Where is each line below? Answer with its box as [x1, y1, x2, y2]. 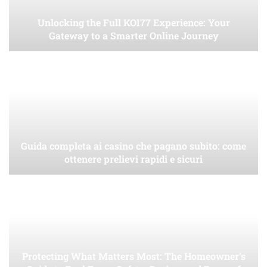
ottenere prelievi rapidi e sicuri [64, 153, 203, 166]
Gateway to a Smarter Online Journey [48, 29, 219, 42]
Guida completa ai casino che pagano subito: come [21, 139, 246, 153]
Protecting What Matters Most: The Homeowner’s [21, 250, 246, 263]
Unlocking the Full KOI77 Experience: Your [37, 16, 230, 29]
